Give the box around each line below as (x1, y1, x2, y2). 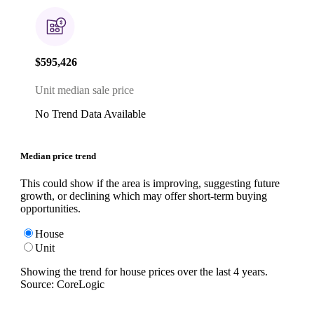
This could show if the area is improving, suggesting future (20, 177, 280, 189)
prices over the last (146, 265, 231, 278)
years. (239, 265, 268, 278)
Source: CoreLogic (20, 278, 104, 290)
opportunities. (20, 202, 81, 214)
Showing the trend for (20, 265, 120, 278)
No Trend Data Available (35, 107, 146, 120)
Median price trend (20, 150, 96, 161)
